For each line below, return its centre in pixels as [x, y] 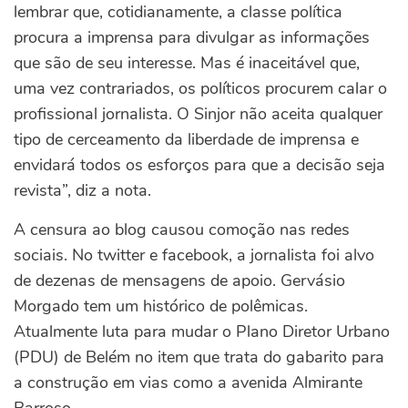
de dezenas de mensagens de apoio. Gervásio [179, 280]
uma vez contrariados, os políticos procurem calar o [200, 88]
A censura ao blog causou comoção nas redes [182, 229]
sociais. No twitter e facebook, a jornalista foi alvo [194, 255]
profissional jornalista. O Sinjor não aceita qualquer [198, 114]
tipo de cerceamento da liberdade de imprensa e [186, 139]
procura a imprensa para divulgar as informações [192, 37]
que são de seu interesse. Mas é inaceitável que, [187, 63]
